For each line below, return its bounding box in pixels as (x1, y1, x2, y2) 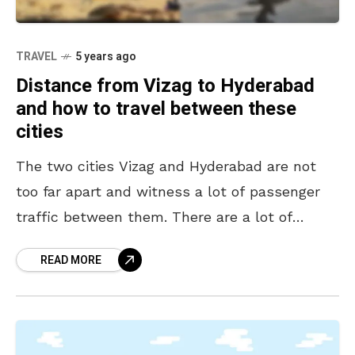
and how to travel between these (16, 95, 296, 124)
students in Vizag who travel (16, 234, 213, 251)
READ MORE (40, 252, 101, 269)
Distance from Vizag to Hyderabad (16, 72, 315, 101)
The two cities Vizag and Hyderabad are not (16, 158, 316, 175)
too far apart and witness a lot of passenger (16, 183, 320, 200)
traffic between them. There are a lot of (16, 208, 292, 226)
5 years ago (75, 48, 136, 66)
